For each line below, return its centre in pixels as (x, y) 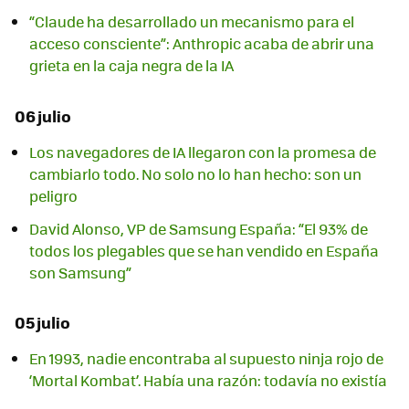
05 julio (42, 323)
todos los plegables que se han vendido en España (204, 250)
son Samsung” (80, 272)
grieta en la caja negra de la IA (131, 66)
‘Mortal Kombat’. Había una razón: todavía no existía (208, 380)
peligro (53, 195)
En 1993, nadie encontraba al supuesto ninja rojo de (206, 358)
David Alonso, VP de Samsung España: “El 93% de (199, 228)
